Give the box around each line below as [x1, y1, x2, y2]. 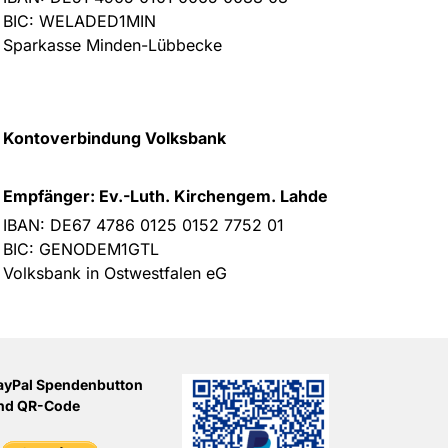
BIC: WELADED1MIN [3, 11, 156, 31]
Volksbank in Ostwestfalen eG [3, 263, 227, 283]
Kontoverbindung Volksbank [3, 128, 226, 148]
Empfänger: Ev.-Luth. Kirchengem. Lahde [3, 186, 328, 206]
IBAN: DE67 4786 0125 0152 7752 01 [3, 215, 284, 235]
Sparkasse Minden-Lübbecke [3, 35, 222, 55]
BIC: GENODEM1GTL [3, 239, 159, 259]
